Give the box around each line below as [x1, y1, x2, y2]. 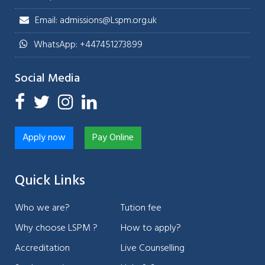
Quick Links [15, 170, 85, 193]
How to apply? [121, 221, 181, 237]
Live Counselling [121, 241, 185, 257]
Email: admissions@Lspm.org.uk [35, 13, 157, 29]
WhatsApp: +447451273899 [34, 37, 143, 53]
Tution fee [121, 201, 161, 216]
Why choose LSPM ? [15, 221, 98, 237]
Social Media [15, 69, 80, 89]
